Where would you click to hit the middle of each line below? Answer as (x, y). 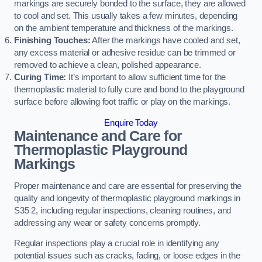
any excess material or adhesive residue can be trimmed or (125, 53)
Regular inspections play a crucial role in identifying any (117, 244)
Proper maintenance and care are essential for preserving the (128, 186)
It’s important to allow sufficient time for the (146, 77)
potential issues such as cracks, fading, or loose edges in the (127, 256)
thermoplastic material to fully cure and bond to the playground (129, 90)
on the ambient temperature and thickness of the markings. (124, 28)
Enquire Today (131, 123)
